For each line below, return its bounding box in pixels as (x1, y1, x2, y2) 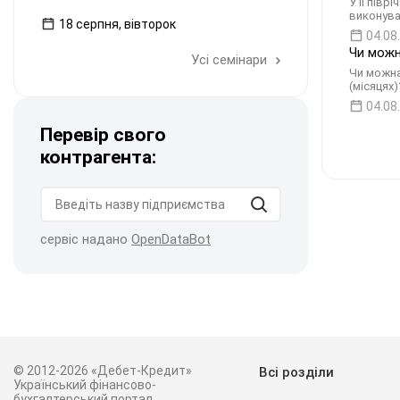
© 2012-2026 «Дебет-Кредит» (13, 363, 192, 378)
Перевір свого (40, 124, 166, 146)
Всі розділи (258, 364, 334, 380)
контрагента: (40, 146, 156, 168)
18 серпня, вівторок (59, 17, 176, 31)
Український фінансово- (13, 378, 156, 392)
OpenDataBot (131, 231, 211, 247)
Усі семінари (191, 52, 271, 68)
